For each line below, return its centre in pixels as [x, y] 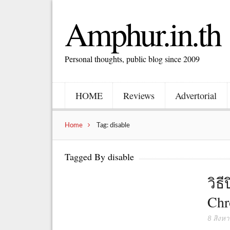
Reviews [139, 95]
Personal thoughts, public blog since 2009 [132, 59]
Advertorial [196, 95]
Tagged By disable [100, 156]
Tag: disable [113, 125]
